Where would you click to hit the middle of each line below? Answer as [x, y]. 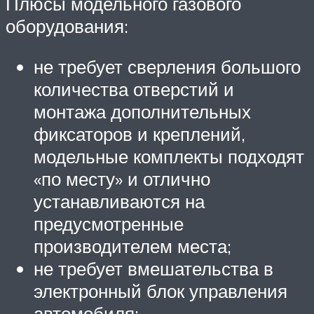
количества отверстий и [134, 89]
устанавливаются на [119, 201]
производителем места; [132, 246]
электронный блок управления [161, 291]
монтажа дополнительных [142, 111]
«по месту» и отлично [122, 178]
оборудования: [67, 26]
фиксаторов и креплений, [139, 134]
